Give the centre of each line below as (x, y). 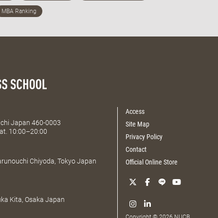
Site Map (138, 124)
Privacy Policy (144, 136)
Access (135, 111)
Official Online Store (152, 162)
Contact (136, 149)
